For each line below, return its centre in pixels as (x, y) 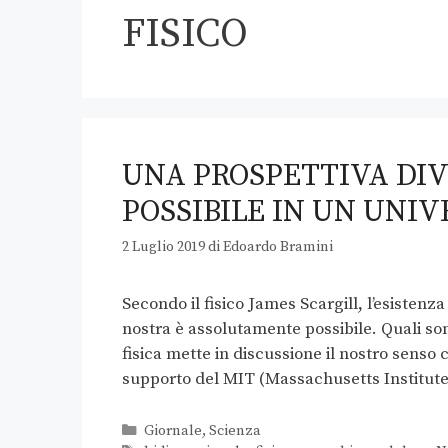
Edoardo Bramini (278, 247)
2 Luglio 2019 (163, 247)
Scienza (234, 431)
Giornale (172, 431)
